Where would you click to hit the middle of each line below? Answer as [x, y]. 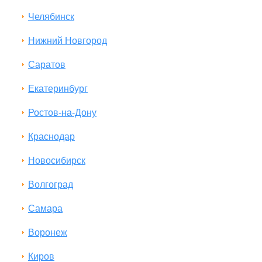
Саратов [47, 65]
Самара [45, 208]
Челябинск [51, 17]
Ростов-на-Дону [62, 113]
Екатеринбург [58, 89]
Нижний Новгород [68, 41]
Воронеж [48, 232]
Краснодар [51, 137]
